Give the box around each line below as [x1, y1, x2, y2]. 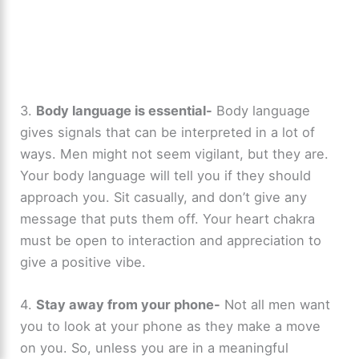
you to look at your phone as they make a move [20, 317, 321, 334]
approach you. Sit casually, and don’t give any [20, 188, 308, 205]
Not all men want [220, 296, 331, 313]
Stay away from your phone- [36, 296, 221, 313]
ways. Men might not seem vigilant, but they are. [20, 145, 329, 162]
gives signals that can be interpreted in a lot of [20, 123, 316, 140]
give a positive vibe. [20, 253, 147, 270]
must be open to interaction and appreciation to [20, 232, 322, 248]
